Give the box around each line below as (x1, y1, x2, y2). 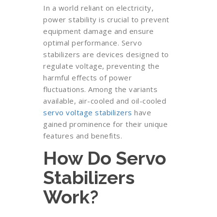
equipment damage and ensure (43, 26, 154, 36)
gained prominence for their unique (43, 119, 168, 129)
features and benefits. (43, 131, 122, 140)
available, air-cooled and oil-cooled (43, 96, 166, 106)
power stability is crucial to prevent (43, 15, 170, 24)
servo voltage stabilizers (43, 108, 132, 117)
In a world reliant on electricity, (43, 3, 154, 13)
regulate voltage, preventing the (43, 61, 159, 71)
